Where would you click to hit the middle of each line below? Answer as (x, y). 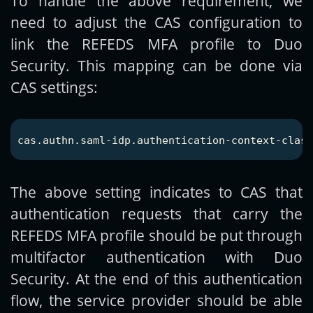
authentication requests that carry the (156, 214)
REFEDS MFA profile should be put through (156, 235)
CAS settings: (54, 87)
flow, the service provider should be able (156, 300)
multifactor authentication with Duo (156, 257)
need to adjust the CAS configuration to (156, 22)
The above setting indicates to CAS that (156, 192)
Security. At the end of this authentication (156, 279)
